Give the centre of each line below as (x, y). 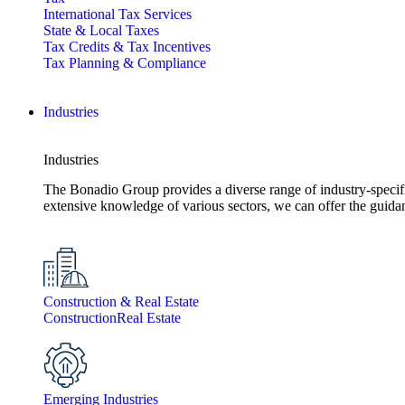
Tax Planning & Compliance (125, 63)
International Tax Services (118, 14)
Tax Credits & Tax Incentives (127, 47)
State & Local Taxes (101, 30)
